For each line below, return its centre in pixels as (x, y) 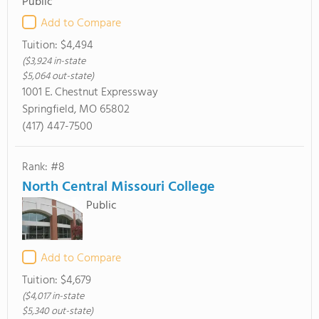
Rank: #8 (43, 167)
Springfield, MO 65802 (76, 110)
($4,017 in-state (53, 297)
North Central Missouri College (119, 187)
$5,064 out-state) (58, 77)
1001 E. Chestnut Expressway (90, 93)
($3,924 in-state (54, 62)
